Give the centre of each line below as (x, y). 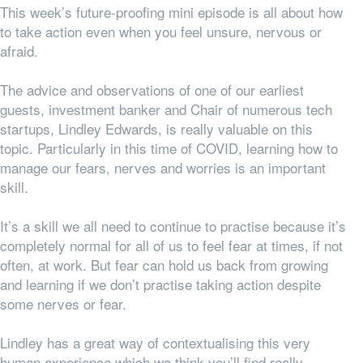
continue (175, 225)
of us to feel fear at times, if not (246, 245)
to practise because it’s (273, 225)
